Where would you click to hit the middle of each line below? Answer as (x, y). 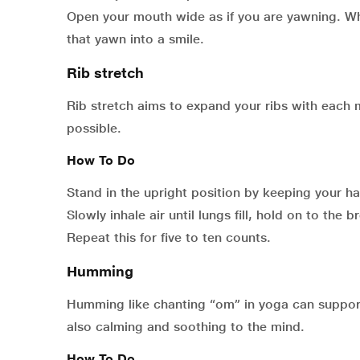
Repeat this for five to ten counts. (169, 238)
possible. (94, 129)
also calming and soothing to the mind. (186, 327)
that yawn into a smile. (135, 39)
